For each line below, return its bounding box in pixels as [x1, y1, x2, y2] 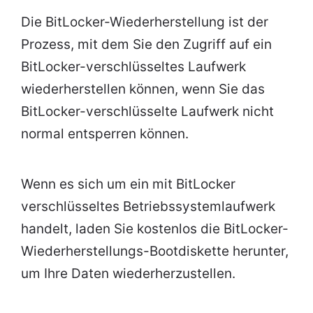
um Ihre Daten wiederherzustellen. [21, 265, 235, 282]
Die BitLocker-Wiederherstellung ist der [21, 14, 268, 31]
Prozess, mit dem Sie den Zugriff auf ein [21, 36, 272, 53]
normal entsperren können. [21, 126, 189, 143]
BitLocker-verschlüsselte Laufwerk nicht [21, 103, 274, 120]
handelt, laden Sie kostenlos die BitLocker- [21, 221, 289, 238]
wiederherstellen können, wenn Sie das [21, 81, 265, 98]
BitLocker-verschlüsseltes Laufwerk [21, 59, 246, 75]
